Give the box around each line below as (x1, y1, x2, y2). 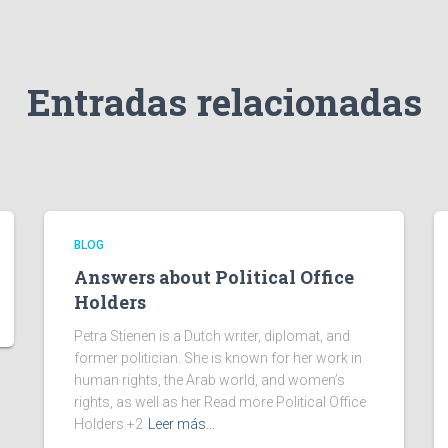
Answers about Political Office (74, 265, 354, 289)
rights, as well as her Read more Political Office (74, 394, 366, 410)
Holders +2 (74, 416, 143, 432)
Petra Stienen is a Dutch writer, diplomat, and (74, 328, 350, 344)
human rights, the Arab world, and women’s (74, 372, 345, 388)
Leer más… (148, 416, 215, 432)
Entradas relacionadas (26, 77, 422, 126)
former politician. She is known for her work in (74, 350, 362, 366)
